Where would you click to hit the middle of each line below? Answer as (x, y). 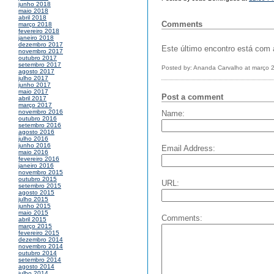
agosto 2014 (36, 267)
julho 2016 (33, 139)
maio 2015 (33, 213)
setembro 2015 (40, 186)
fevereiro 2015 (39, 233)
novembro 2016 (41, 112)
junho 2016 (35, 146)
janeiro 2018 (36, 38)
